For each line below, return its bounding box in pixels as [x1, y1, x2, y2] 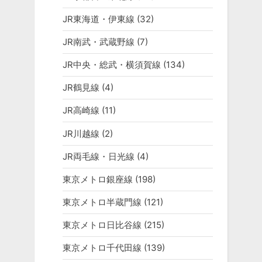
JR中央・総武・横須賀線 [62, 59, 161, 71]
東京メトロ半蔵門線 [62, 196, 142, 208]
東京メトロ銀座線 [62, 173, 133, 185]
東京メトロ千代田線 [62, 242, 142, 254]
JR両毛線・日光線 [62, 150, 135, 162]
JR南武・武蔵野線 [62, 36, 135, 47]
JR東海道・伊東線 [62, 13, 135, 25]
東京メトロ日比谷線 [62, 219, 142, 231]
